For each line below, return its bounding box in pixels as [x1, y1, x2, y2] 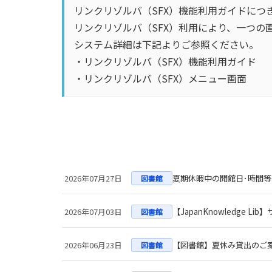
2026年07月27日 [64, 172, 122, 184]
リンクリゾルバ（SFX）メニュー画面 [84, 71, 246, 86]
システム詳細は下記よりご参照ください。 [74, 37, 259, 52]
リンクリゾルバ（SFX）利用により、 [74, 20, 236, 35]
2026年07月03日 [64, 205, 122, 217]
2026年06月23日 [64, 239, 122, 251]
